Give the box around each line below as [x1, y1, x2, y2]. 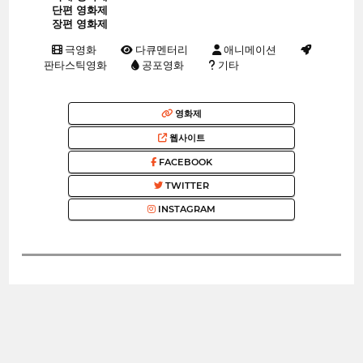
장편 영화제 [52, 18, 108, 31]
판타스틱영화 [41, 58, 108, 72]
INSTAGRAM [156, 203, 216, 216]
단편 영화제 [52, 4, 108, 17]
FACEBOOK [156, 156, 212, 169]
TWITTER [163, 180, 209, 192]
